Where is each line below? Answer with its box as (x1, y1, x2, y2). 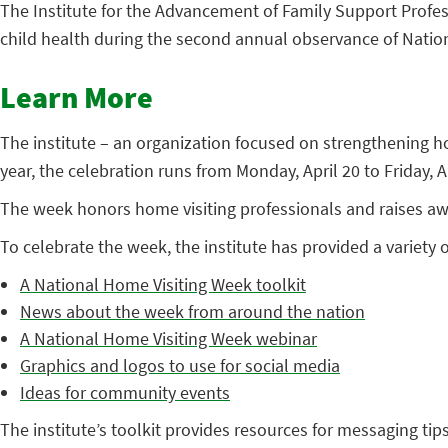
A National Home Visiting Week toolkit (20, 273, 306, 296)
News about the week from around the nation (20, 300, 365, 323)
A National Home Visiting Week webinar (20, 327, 317, 350)
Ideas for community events (20, 381, 230, 404)
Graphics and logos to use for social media (20, 354, 340, 377)
